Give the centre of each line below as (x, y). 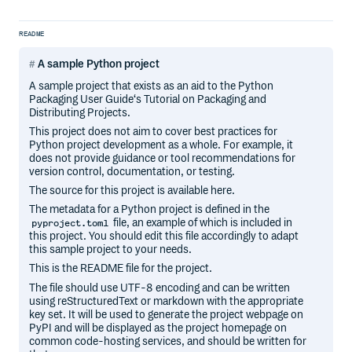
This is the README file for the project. (121, 269)
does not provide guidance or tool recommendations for (163, 158)
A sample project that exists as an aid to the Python (152, 86)
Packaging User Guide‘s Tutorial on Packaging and (148, 99)
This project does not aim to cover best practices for (154, 131)
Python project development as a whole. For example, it (161, 145)
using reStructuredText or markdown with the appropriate (167, 301)
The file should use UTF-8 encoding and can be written (160, 288)
